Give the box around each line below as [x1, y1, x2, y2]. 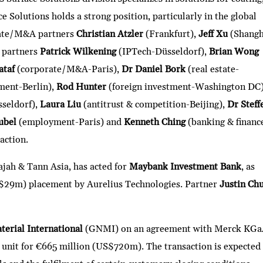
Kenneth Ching [124, 116, 186, 129]
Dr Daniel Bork [122, 63, 186, 76]
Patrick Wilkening [40, 46, 117, 58]
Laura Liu [40, 99, 82, 111]
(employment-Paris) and [16, 116, 124, 129]
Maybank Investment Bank [129, 161, 242, 173]
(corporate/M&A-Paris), [15, 63, 122, 76]
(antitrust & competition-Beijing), [81, 99, 228, 111]
